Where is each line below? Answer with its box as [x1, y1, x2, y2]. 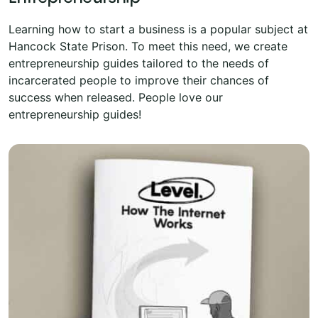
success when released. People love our [9, 89, 223, 104]
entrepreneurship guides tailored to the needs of [9, 55, 269, 70]
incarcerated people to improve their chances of [9, 72, 269, 87]
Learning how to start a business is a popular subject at [9, 21, 308, 36]
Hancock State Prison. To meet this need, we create [9, 38, 287, 53]
